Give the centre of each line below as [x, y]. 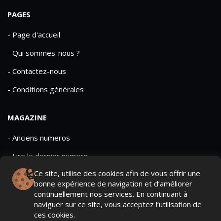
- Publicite [24, 174]
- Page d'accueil [34, 35]
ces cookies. [54, 215]
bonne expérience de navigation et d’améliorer [113, 184]
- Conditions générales [46, 90]
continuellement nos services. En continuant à [110, 194]
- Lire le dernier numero [48, 156]
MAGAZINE [27, 118]
